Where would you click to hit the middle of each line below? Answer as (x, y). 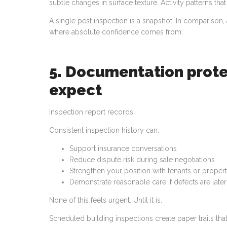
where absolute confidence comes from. (116, 32)
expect (75, 90)
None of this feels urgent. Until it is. (106, 200)
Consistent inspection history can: (104, 130)
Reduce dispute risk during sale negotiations (142, 160)
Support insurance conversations (123, 148)
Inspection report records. (92, 112)
